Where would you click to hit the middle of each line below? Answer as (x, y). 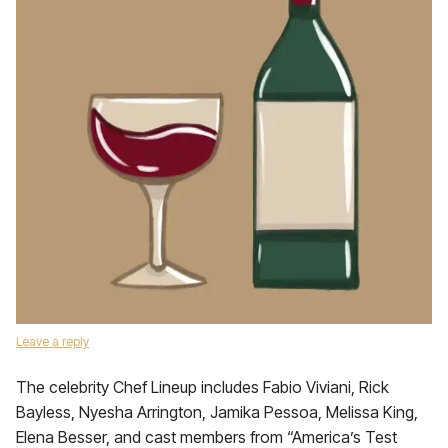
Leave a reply (52, 341)
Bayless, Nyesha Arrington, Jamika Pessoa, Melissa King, (217, 412)
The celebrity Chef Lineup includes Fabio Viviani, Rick (202, 387)
